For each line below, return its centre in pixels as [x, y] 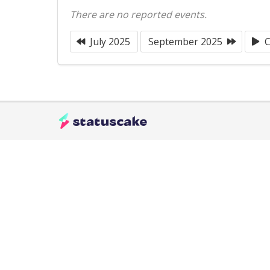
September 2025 [185, 42]
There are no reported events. [138, 14]
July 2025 [110, 42]
